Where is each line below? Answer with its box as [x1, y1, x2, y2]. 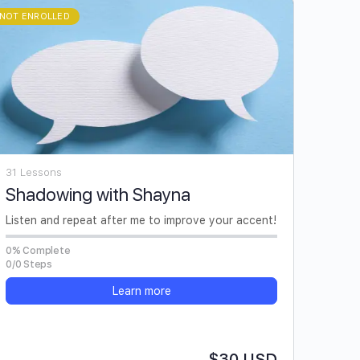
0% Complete [6, 244, 71, 256]
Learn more [112, 284, 171, 297]
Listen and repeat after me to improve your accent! [6, 213, 276, 227]
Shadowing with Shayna [6, 183, 190, 205]
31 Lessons [6, 166, 62, 178]
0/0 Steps [6, 258, 52, 270]
